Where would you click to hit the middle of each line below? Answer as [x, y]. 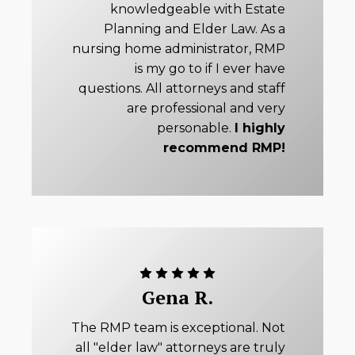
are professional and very [206, 109]
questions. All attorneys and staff [182, 89]
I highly [260, 128]
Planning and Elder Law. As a [195, 29]
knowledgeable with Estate [198, 10]
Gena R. [177, 298]
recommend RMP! [224, 148]
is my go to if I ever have [210, 69]
